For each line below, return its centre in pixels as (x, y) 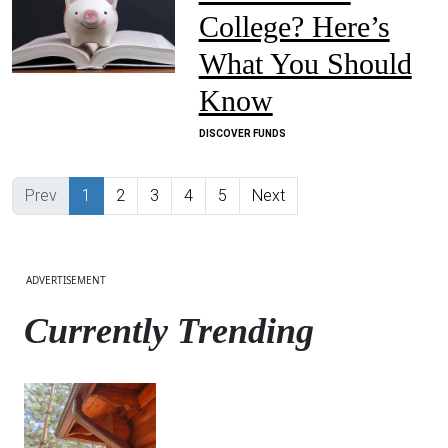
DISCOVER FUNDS (242, 133)
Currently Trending (169, 331)
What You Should (305, 63)
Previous (86, 194)
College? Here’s (294, 26)
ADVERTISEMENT (66, 280)
